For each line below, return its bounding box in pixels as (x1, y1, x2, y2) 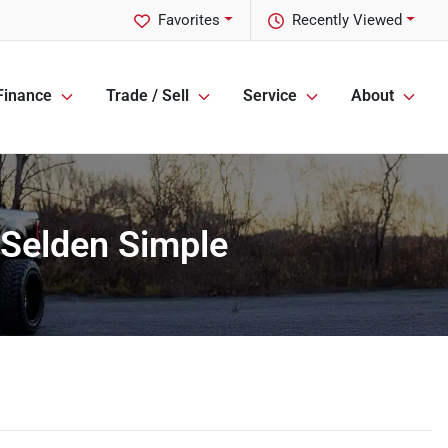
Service (243, 86, 297, 106)
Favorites (158, 11, 221, 29)
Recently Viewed (292, 11, 403, 29)
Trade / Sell (106, 86, 189, 106)
